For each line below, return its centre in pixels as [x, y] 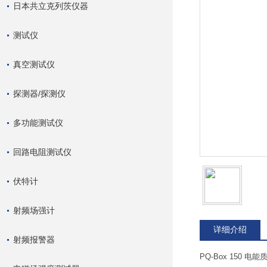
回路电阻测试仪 [42, 152]
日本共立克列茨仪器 [51, 6]
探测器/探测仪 [39, 94]
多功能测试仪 [38, 123]
